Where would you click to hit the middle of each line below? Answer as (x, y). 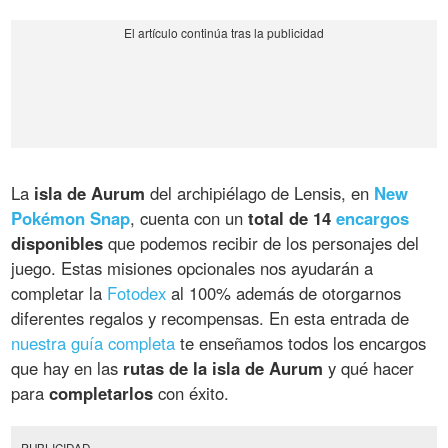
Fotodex (137, 293)
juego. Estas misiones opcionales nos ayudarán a (192, 268)
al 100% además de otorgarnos (284, 293)
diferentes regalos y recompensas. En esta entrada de (210, 318)
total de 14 (292, 218)
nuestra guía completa (93, 343)
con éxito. (191, 393)
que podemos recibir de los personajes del (261, 243)
